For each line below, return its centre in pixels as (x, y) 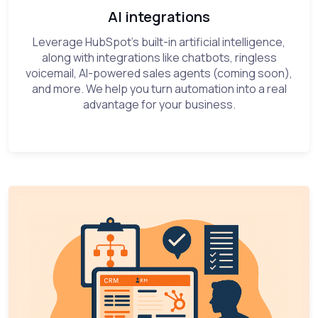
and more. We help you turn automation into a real (159, 89)
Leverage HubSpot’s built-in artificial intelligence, (159, 42)
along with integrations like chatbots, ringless (159, 58)
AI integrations (159, 17)
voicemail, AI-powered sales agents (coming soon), (159, 73)
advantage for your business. (159, 105)
